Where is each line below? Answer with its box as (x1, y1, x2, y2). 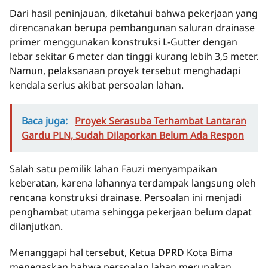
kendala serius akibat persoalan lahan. (10, 78, 184, 92)
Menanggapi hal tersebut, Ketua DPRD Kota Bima (10, 246, 233, 260)
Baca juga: (22, 114, 70, 128)
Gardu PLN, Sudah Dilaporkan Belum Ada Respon (22, 129, 244, 142)
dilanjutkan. (10, 220, 63, 233)
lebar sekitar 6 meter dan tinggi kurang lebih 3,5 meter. (10, 50, 258, 63)
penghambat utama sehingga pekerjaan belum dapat (10, 205, 252, 219)
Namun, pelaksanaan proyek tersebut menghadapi (10, 64, 240, 78)
